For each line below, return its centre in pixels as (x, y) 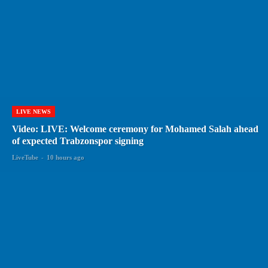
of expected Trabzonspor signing (78, 141)
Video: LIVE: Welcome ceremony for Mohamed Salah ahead (135, 129)
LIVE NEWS (33, 112)
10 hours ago (66, 158)
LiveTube (25, 158)
